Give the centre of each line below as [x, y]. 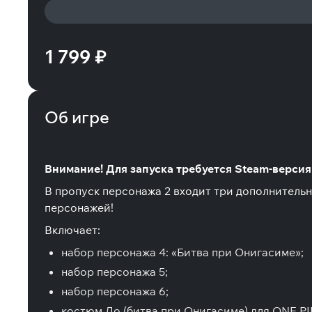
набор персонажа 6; [115, 291]
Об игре [77, 117]
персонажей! [79, 208]
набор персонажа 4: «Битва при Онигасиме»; [182, 252]
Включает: [72, 230]
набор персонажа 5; [115, 272]
